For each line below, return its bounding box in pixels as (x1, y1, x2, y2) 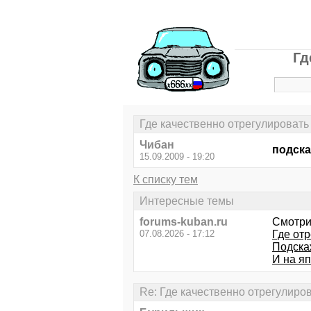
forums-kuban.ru (140, 215, 228, 228)
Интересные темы (140, 194, 234, 207)
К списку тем (133, 174, 198, 186)
